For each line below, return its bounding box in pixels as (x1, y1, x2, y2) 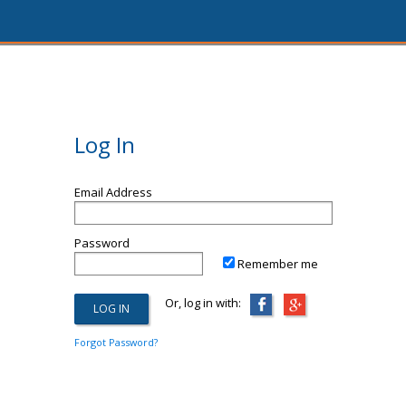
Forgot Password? (73, 335, 158, 349)
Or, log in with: (148, 295, 241, 311)
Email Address (73, 184, 152, 200)
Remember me (237, 256, 318, 272)
